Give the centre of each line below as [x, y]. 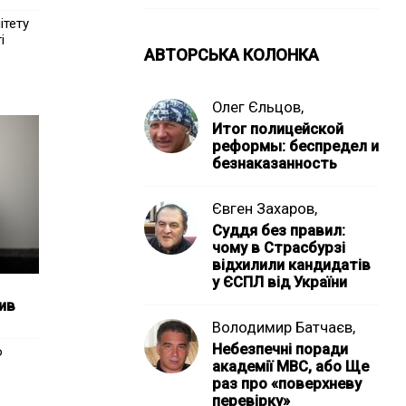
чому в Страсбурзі [278, 248]
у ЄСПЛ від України [279, 282]
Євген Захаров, [264, 209]
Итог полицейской [277, 129]
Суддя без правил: [278, 231]
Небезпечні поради [280, 349]
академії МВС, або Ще [290, 367]
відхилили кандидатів [291, 265]
